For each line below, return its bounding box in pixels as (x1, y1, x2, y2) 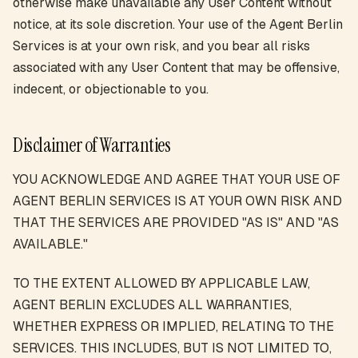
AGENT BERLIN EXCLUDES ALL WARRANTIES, (13, 296, 292, 313)
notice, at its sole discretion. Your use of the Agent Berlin (13, 16, 343, 33)
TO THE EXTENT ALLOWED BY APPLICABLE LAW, (13, 275, 310, 292)
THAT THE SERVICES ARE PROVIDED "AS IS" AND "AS (13, 214, 339, 231)
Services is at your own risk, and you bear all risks (13, 38, 310, 54)
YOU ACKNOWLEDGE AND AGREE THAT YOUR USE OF (13, 171, 340, 188)
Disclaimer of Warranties (13, 133, 171, 157)
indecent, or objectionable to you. (13, 81, 209, 97)
